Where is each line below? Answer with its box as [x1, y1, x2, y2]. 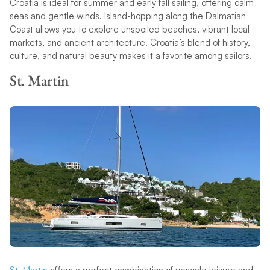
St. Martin [9, 71, 72, 90]
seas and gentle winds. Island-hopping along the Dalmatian [9, 10, 246, 22]
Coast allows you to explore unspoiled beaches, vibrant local [9, 23, 250, 35]
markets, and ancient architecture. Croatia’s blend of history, [9, 36, 250, 48]
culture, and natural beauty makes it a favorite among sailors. [9, 49, 252, 61]
